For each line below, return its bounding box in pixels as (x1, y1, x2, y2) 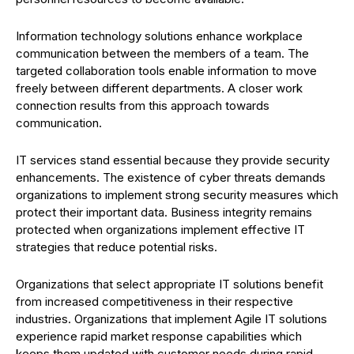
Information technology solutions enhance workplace (16, 28, 303, 43)
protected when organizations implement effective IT (16, 222, 305, 237)
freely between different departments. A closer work (16, 81, 303, 96)
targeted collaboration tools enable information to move (16, 63, 317, 78)
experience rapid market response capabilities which (16, 329, 302, 344)
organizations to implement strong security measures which (16, 187, 338, 202)
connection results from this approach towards (16, 98, 269, 113)
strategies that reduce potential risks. (16, 239, 217, 254)
